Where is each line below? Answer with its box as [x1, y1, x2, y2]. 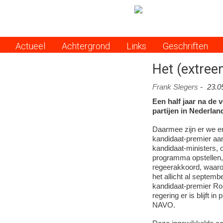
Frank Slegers [152, 83, 198, 92]
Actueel [15, 40, 46, 51]
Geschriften [162, 40, 208, 51]
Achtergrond [62, 40, 111, 51]
